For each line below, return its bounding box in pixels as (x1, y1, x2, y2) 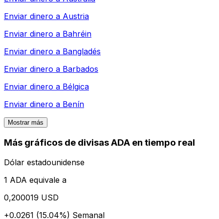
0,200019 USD (4, 192, 59, 202)
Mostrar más (8, 119, 44, 127)
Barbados (63, 64, 98, 74)
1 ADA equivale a (4, 175, 66, 185)
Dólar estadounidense (4, 157, 85, 167)
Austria (63, 11, 89, 22)
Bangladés (63, 46, 101, 57)
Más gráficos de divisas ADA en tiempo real (4, 137, 195, 149)
